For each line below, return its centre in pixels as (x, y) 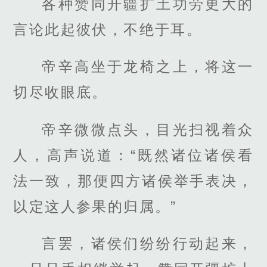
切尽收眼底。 (60, 92)
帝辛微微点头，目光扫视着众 (148, 129)
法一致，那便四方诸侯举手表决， (133, 181)
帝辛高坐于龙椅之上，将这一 (148, 67)
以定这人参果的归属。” (95, 206)
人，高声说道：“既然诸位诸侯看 (133, 155)
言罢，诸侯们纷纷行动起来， (148, 243)
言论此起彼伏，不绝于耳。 (108, 30)
